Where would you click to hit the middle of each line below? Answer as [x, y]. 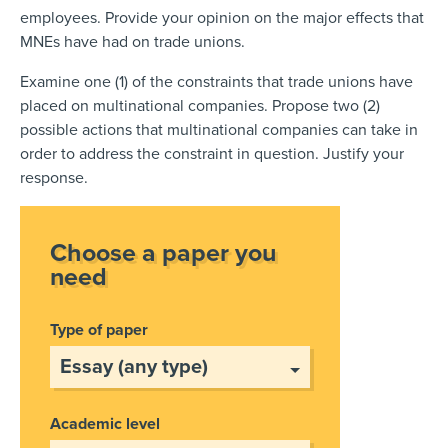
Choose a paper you [163, 252]
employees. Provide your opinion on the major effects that [222, 17]
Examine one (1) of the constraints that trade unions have [216, 81]
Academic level [105, 423]
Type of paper [99, 329]
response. [54, 177]
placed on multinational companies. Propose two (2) [200, 105]
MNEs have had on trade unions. [132, 41]
